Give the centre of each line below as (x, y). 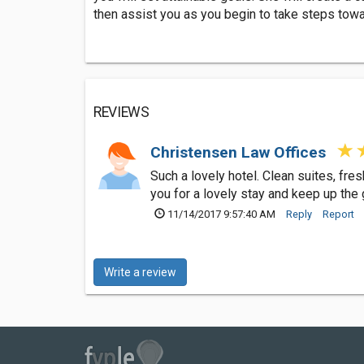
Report (338, 214)
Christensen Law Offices (240, 152)
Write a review (140, 272)
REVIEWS (121, 112)
